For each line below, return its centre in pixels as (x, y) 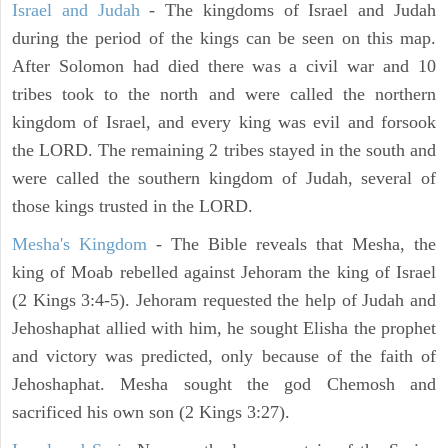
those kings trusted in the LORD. (132, 206)
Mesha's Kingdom (79, 244)
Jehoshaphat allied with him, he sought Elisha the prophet (224, 328)
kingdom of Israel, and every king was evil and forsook (224, 122)
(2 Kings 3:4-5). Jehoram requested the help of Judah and (224, 300)
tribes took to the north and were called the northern (224, 94)
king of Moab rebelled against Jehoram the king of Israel (224, 272)
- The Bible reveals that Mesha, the (291, 244)
